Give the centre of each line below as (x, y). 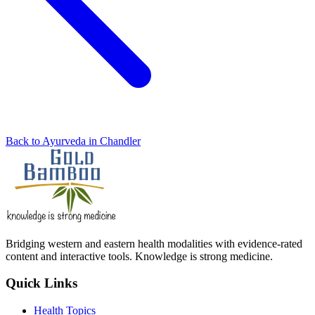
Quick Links (41, 283)
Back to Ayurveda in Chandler (73, 141)
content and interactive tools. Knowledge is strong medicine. (139, 256)
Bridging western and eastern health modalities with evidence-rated (154, 243)
